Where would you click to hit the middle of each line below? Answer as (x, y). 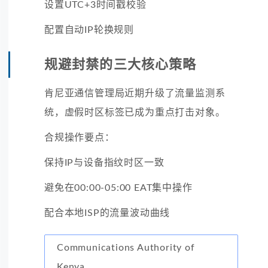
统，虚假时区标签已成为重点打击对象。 (135, 112)
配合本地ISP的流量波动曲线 (107, 213)
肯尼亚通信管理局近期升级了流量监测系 (135, 93)
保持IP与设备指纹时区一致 (104, 162)
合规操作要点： (80, 137)
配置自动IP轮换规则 (89, 30)
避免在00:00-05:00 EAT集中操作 (118, 188)
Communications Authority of (126, 247)
